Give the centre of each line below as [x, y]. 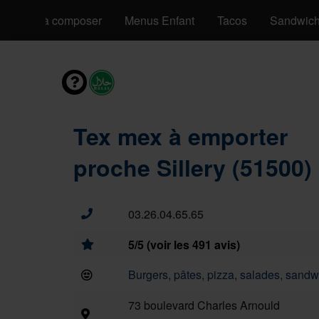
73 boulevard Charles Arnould [204, 305]
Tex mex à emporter [181, 136]
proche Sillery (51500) [193, 167]
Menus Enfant [159, 20]
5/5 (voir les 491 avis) [184, 245]
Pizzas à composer [54, 20]
